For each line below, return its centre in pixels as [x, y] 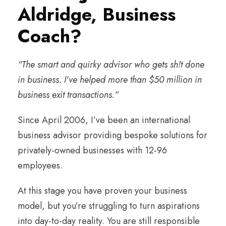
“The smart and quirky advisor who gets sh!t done [111, 64]
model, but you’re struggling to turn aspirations [109, 206]
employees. [40, 165]
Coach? [50, 36]
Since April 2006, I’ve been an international [104, 120]
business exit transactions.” [68, 95]
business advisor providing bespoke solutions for [112, 135]
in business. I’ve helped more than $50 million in [110, 79]
